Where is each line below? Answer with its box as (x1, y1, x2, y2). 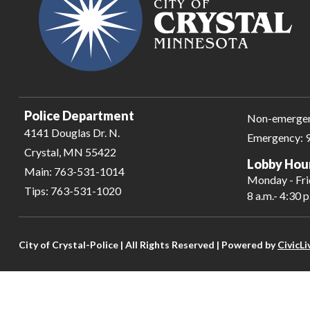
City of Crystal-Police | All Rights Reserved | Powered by (18, 239, 277, 251)
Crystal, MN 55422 (24, 145, 116, 159)
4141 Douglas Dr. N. (24, 126, 120, 140)
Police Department (24, 108, 134, 124)
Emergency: (247, 131, 304, 145)
